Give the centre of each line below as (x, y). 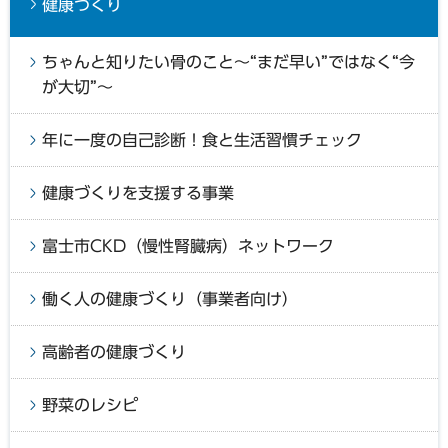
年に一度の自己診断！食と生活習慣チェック (202, 139)
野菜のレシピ (90, 404)
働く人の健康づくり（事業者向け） (170, 298)
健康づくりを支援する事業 (138, 192)
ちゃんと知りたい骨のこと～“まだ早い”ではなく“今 (228, 61)
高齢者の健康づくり (114, 351)
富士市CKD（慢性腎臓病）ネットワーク (188, 245)
